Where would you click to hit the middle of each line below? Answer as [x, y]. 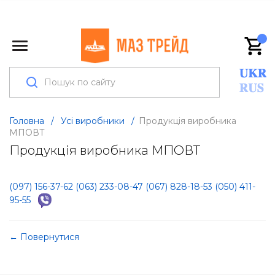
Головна [27, 121]
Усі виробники [93, 121]
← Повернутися [44, 237]
